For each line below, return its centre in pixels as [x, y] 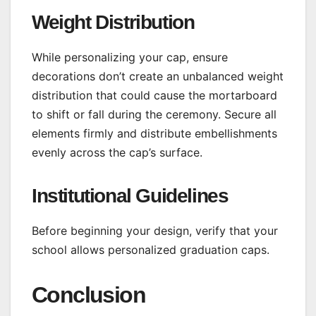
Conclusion [89, 295]
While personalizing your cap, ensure [130, 57]
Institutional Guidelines [130, 196]
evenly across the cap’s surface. [117, 153]
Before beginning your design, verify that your [155, 231]
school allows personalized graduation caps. [151, 250]
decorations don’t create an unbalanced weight [158, 77]
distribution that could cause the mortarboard [154, 96]
